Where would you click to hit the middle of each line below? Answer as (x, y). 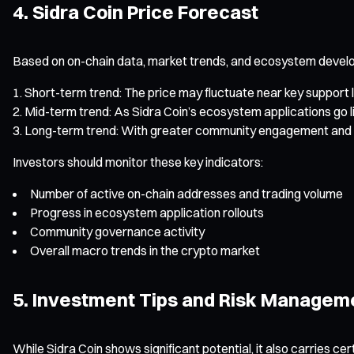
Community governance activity (117, 231)
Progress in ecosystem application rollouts (147, 212)
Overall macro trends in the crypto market (145, 250)
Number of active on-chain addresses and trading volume (186, 193)
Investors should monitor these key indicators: (138, 162)
